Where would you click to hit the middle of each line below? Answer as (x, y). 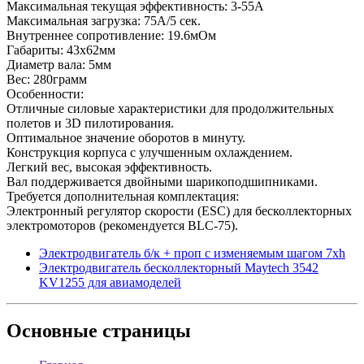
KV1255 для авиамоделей (110, 282)
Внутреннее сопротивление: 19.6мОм (111, 35)
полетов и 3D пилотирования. (90, 123)
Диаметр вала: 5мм (59, 64)
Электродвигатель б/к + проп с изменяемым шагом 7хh (192, 253)
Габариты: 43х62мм (61, 50)
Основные (52, 331)
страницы (144, 331)
